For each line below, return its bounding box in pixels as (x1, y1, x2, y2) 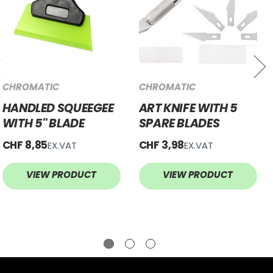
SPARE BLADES (138, 115, 220, 132)
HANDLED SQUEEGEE (2, 99, 114, 116)
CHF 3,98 (138, 137, 185, 152)
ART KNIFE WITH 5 (138, 99, 238, 116)
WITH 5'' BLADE (2, 115, 85, 132)
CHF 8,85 (2, 137, 48, 152)
